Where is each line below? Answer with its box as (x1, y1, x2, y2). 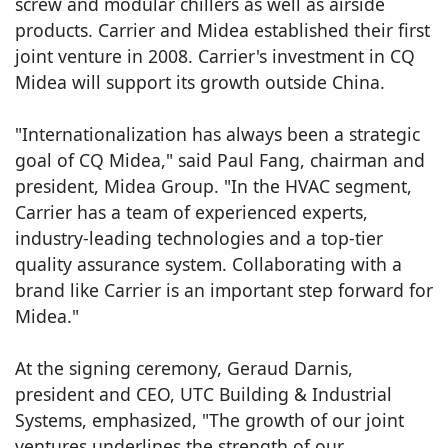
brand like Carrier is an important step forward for (15, 277, 433, 302)
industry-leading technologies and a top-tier (15, 225, 383, 250)
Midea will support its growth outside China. (15, 69, 385, 94)
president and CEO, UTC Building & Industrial (15, 381, 392, 406)
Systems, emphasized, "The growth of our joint (15, 407, 404, 432)
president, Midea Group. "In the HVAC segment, (15, 173, 412, 198)
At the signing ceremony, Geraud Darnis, (15, 355, 353, 380)
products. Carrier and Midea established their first (15, 17, 430, 42)
